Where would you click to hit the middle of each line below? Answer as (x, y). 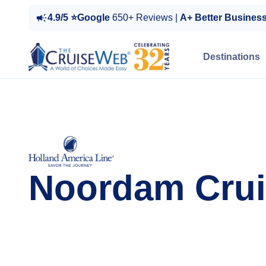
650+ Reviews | (146, 18)
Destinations (232, 57)
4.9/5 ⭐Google (80, 18)
